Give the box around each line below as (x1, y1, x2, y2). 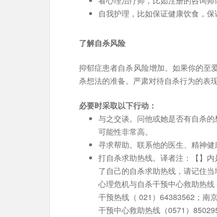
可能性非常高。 (98, 126, 153, 137)
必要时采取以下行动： (79, 100, 156, 111)
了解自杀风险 (79, 37, 125, 48)
